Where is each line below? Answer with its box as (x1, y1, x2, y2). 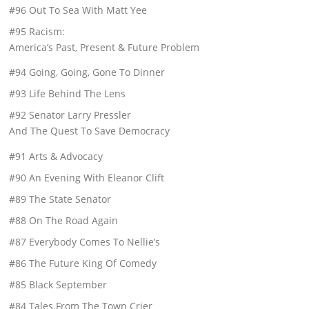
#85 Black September (9, 277, 108, 291)
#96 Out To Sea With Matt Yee (9, 3, 148, 17)
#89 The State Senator (9, 192, 112, 206)
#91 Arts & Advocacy (9, 149, 103, 163)
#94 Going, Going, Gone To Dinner (9, 66, 166, 79)
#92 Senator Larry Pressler (9, 108, 132, 122)
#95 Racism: (9, 25, 66, 39)
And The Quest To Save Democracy (9, 124, 170, 138)
